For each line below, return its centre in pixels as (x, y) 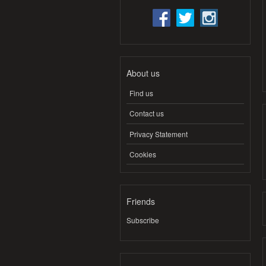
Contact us (147, 113)
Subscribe (143, 220)
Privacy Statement (159, 134)
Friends (141, 202)
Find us (141, 93)
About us (143, 73)
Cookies (143, 154)
